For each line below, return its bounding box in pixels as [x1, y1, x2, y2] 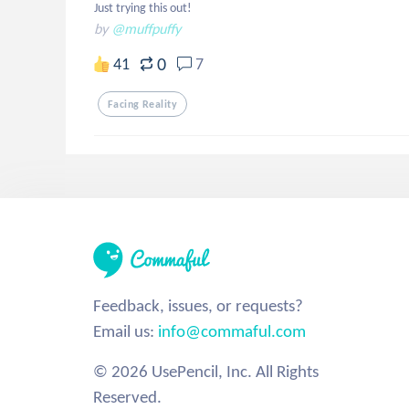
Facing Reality [108, 98, 177, 110]
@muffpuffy [111, 20, 181, 37]
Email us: [93, 320, 158, 341]
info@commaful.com [158, 320, 306, 341]
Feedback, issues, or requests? [93, 295, 303, 316]
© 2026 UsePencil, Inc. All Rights [93, 361, 319, 382]
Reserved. [93, 386, 162, 407]
